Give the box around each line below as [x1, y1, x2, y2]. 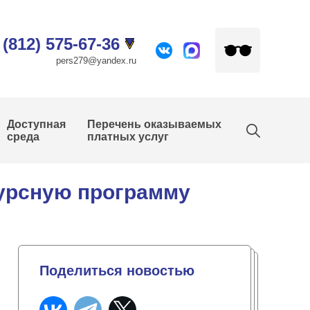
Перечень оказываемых [87, 118, 222, 130]
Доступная [7, 118, 66, 130]
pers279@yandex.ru [56, 55, 136, 66]
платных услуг [87, 131, 170, 143]
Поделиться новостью [39, 262, 194, 278]
